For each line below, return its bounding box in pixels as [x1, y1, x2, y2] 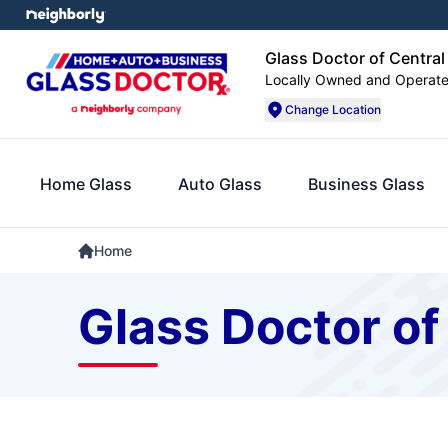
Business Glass [308, 173, 426, 194]
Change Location [285, 102, 381, 117]
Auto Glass [178, 173, 263, 194]
